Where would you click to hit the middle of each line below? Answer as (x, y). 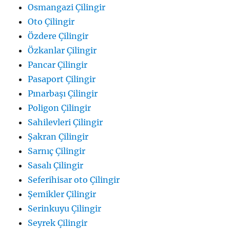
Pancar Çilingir (58, 64)
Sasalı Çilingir (56, 165)
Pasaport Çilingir (62, 79)
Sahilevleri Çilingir (65, 122)
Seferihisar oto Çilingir (74, 179)
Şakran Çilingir (58, 136)
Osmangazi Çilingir (67, 7)
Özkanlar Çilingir (62, 50)
